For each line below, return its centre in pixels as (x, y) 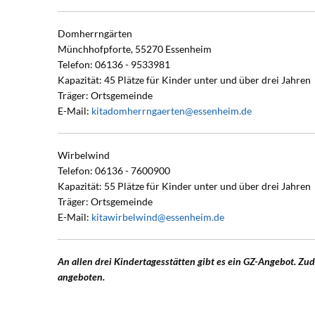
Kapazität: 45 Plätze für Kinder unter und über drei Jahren (184, 80)
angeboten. (81, 277)
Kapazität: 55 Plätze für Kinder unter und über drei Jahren (184, 186)
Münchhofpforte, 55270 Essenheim (135, 49)
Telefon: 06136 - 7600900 (114, 171)
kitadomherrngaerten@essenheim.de (172, 111)
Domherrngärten (95, 33)
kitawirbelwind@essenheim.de (158, 217)
